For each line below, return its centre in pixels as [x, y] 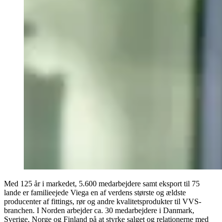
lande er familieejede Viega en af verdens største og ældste [95, 192]
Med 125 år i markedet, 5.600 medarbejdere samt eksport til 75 [102, 183]
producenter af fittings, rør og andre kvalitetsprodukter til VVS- [103, 201]
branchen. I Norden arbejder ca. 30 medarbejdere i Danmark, [99, 210]
